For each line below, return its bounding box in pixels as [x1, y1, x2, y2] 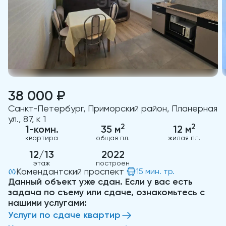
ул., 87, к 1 [8, 114, 46, 124]
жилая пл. [168, 134, 201, 142]
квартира [25, 134, 59, 142]
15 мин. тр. [136, 166, 175, 176]
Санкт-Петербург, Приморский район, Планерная [8, 103, 217, 114]
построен [96, 159, 130, 167]
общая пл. [96, 134, 130, 142]
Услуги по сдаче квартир [8, 209, 121, 220]
